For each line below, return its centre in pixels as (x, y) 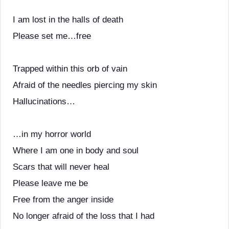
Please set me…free (52, 36)
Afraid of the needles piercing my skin (85, 85)
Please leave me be (50, 183)
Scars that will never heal (61, 167)
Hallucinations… (44, 101)
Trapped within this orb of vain (70, 69)
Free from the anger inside (63, 200)
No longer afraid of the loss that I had (84, 216)
